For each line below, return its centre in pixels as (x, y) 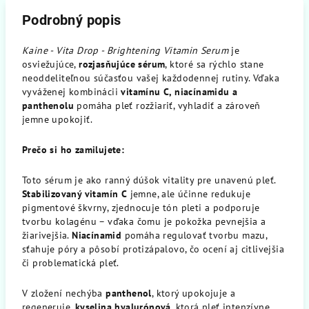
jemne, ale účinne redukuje (189, 194)
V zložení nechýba (64, 293)
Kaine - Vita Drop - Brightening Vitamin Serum (125, 50)
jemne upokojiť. (58, 119)
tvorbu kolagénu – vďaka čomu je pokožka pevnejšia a (144, 221)
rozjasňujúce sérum (122, 64)
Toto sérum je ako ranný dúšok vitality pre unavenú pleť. (149, 180)
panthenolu (48, 106)
